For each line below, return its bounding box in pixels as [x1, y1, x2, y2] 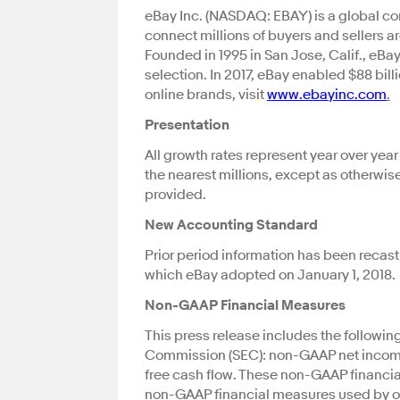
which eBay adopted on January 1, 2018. [145, 266, 396, 285]
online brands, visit [145, 86, 267, 104]
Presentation [145, 116, 229, 135]
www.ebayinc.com [267, 86, 387, 104]
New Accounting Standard [145, 216, 318, 235]
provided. [145, 186, 206, 204]
